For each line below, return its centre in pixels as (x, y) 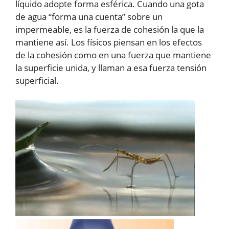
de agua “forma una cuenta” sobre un (89, 17)
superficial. (37, 81)
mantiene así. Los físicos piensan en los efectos (109, 42)
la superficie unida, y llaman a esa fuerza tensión (111, 68)
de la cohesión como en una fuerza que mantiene (113, 55)
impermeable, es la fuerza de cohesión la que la (110, 30)
